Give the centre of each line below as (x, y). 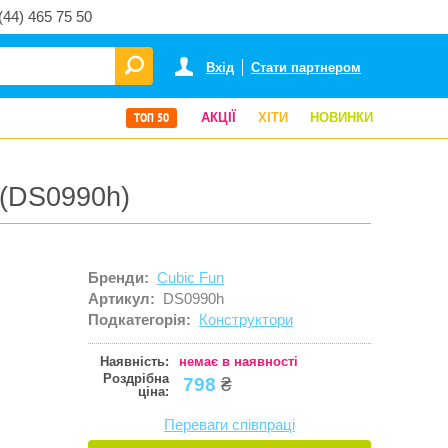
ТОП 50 (151, 118)
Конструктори (246, 320)
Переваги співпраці (229, 425)
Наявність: (134, 362)
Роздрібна (136, 379)
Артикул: (121, 299)
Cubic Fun (190, 278)
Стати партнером (305, 67)
